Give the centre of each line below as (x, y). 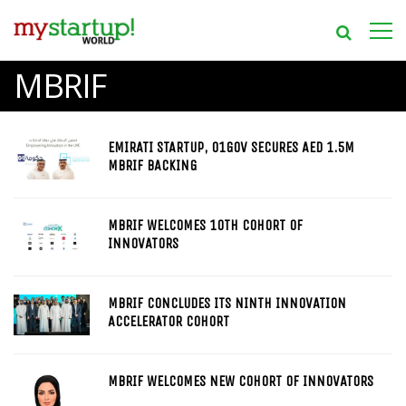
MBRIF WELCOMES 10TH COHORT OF (205, 226)
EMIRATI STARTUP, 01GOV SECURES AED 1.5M (231, 147)
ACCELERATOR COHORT (168, 322)
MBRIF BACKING (152, 165)
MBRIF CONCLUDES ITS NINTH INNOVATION (227, 304)
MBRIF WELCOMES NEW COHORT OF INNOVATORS (240, 382)
